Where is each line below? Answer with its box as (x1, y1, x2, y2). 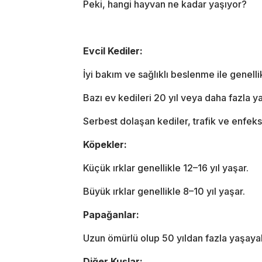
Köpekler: (83, 138, 127, 150)
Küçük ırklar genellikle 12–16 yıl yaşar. (83, 161, 249, 174)
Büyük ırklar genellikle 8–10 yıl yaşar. (83, 185, 245, 197)
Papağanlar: (83, 208, 139, 220)
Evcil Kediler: (83, 44, 143, 57)
